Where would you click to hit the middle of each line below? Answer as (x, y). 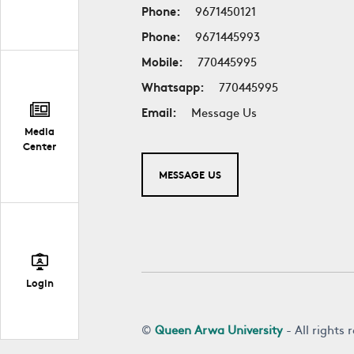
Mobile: (163, 61)
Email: (160, 111)
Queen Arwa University (219, 329)
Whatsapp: (173, 86)
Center (40, 146)
